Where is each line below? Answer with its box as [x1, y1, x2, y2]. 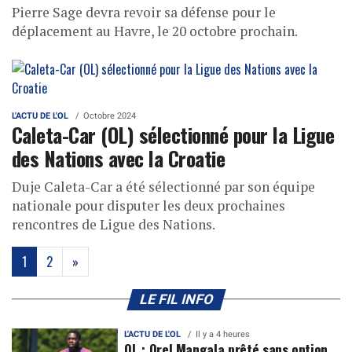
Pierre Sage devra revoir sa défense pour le [12, 2, 276, 21]
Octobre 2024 [83, 110, 136, 121]
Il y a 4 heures [196, 328, 251, 339]
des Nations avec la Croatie [12, 142, 225, 173]
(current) [26, 251, 69, 270]
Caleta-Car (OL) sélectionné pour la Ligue [12, 119, 335, 149]
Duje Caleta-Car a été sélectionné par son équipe [12, 177, 315, 196]
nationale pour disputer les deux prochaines [12, 196, 285, 214]
